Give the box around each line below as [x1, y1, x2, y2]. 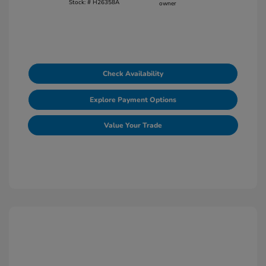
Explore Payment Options [90, 95, 176, 104]
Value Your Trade [104, 121, 162, 130]
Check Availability [103, 69, 163, 78]
